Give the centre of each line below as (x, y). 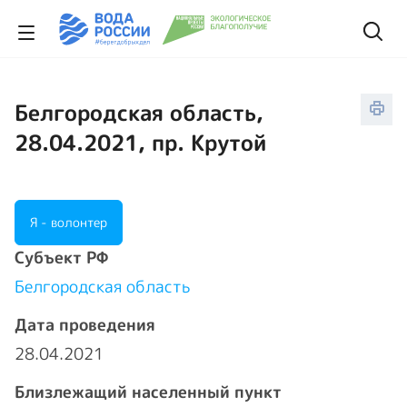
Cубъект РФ (61, 258)
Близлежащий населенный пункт (148, 392)
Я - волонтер (69, 222)
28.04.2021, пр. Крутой (140, 143)
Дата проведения (85, 325)
